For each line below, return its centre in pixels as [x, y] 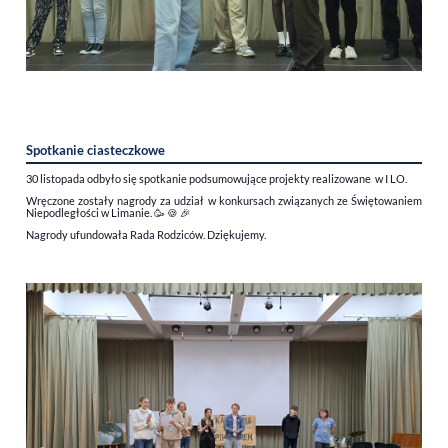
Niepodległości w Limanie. [89, 212]
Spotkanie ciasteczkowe [95, 149]
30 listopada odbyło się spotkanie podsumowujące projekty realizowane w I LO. [216, 178]
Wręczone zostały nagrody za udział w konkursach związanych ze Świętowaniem [224, 200]
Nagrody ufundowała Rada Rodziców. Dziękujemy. [145, 234]
